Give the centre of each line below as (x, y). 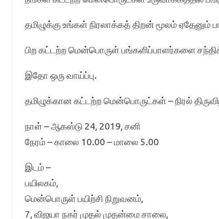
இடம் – (38, 167)
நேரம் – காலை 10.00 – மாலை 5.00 (92, 142)
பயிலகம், (41, 183)
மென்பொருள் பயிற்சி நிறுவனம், (84, 198)
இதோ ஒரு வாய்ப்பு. (61, 75)
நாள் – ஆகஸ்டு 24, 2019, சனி (82, 126)
